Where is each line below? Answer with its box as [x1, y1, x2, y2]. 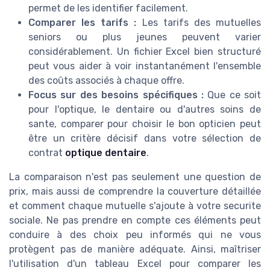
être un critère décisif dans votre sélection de [28, 133, 261, 144]
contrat [28, 147, 65, 159]
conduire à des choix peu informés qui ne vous [9, 229, 261, 240]
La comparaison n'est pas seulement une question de [9, 171, 261, 183]
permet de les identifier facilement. [28, 2, 188, 14]
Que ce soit [203, 89, 261, 101]
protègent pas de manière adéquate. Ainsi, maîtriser [9, 243, 261, 255]
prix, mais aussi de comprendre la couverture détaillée [9, 186, 261, 197]
